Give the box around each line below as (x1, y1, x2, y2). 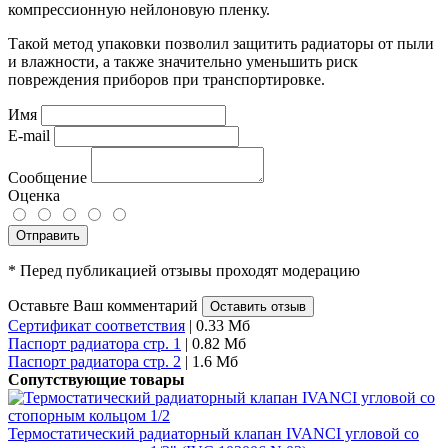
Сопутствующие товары (8, 370, 185, 388)
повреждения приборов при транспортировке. (8, 70, 325, 88)
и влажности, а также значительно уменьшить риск (8, 52, 358, 70)
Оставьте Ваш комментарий (8, 296, 202, 314)
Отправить (16, 227, 80, 243)
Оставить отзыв (210, 298, 306, 314)
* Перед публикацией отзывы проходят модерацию (8, 261, 360, 279)
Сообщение (8, 168, 87, 186)
